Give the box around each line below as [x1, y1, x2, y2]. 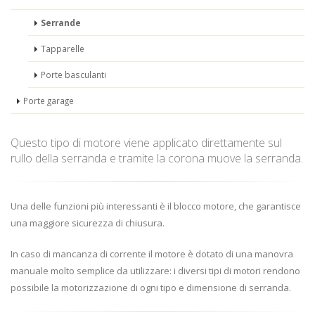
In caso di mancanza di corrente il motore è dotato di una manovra [11, 247, 293, 260]
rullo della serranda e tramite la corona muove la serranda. [11, 150, 303, 166]
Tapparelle [41, 43, 84, 54]
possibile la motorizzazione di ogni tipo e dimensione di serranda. [11, 281, 291, 294]
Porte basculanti [41, 69, 106, 80]
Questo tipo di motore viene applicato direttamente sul [11, 135, 282, 150]
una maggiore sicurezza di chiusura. [11, 217, 165, 229]
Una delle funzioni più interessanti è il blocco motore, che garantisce [11, 200, 301, 212]
